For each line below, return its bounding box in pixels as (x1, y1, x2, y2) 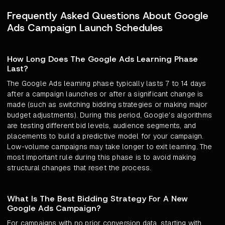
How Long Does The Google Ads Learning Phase (7, 54, 198, 65)
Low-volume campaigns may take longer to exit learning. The (7, 142, 212, 152)
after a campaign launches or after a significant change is (7, 89, 203, 99)
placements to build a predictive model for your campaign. (7, 132, 204, 141)
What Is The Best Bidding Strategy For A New (7, 193, 188, 204)
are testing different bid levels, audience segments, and (7, 121, 196, 131)
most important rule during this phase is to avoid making (7, 153, 196, 162)
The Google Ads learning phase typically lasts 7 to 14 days (7, 79, 206, 88)
